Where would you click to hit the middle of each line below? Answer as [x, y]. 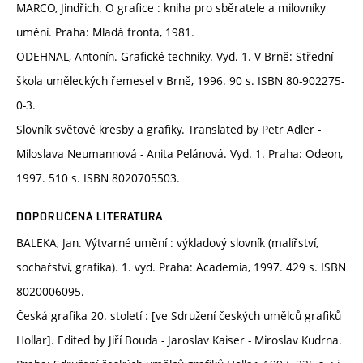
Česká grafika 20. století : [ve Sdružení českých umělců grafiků [179, 316]
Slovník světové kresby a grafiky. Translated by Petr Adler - [169, 130]
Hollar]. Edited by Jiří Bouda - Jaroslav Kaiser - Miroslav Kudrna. [179, 340]
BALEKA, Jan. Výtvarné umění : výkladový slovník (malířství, [167, 243]
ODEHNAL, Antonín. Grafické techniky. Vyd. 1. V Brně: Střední [175, 57]
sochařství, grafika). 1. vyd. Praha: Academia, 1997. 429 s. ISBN [181, 267]
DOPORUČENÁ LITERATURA [90, 217]
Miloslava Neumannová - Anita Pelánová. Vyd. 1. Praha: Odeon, [179, 154]
